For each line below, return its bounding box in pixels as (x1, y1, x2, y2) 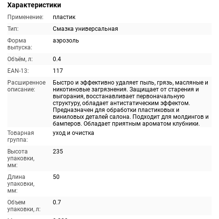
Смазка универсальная (53, 25, 118, 32)
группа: (7, 136, 28, 143)
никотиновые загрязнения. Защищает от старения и (53, 86, 199, 93)
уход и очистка (53, 130, 94, 136)
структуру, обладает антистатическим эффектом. (53, 100, 190, 107)
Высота (7, 148, 28, 155)
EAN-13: (7, 67, 29, 74)
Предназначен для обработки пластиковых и (53, 107, 179, 113)
